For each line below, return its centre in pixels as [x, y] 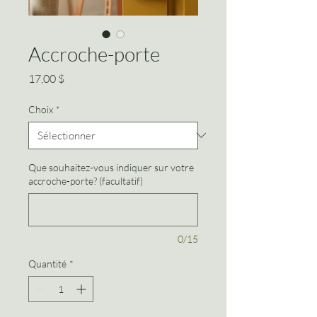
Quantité [47, 263]
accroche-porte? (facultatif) [86, 180]
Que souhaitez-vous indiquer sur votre [111, 167]
